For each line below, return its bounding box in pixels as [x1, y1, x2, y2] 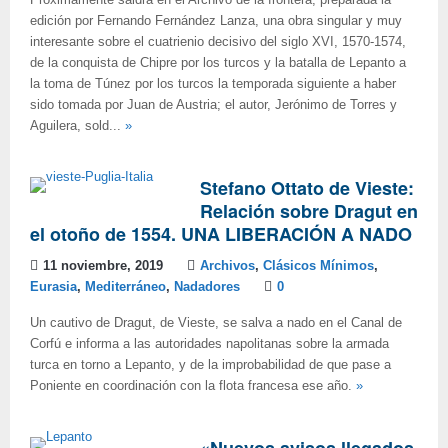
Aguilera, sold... [30, 119, 125, 133]
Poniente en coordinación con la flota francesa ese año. [30, 379, 356, 393]
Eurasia [30, 280, 77, 294]
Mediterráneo [85, 280, 166, 294]
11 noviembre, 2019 [43, 259, 163, 273]
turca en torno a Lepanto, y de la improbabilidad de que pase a [30, 358, 391, 372]
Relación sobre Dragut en [200, 198, 418, 224]
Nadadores [174, 280, 240, 294]
